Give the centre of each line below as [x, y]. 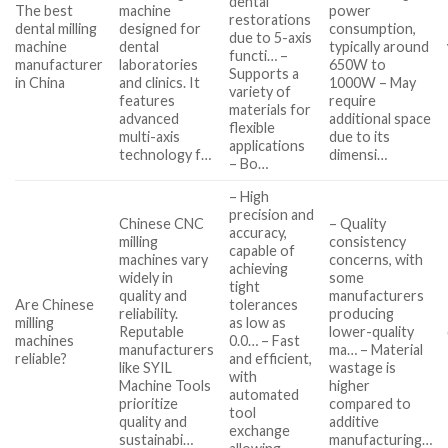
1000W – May [373, 82]
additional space [380, 118]
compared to [370, 403]
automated [264, 394]
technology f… [165, 154]
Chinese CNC [162, 223]
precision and [272, 214]
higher [350, 385]
